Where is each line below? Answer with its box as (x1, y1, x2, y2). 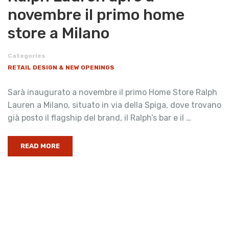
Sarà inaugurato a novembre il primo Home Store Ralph (8, 87, 217, 98)
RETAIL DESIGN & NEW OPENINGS (8, 64, 114, 72)
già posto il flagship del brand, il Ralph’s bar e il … (8, 113, 191, 123)
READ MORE (20, 142, 60, 150)
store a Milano (8, 24, 109, 43)
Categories (8, 52, 45, 60)
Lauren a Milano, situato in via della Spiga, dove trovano (8, 100, 221, 110)
